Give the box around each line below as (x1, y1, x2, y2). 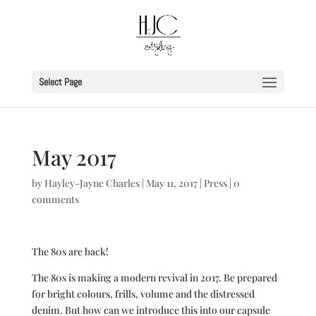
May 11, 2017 (145, 176, 197, 190)
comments (31, 193, 79, 206)
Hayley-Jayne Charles (44, 176, 140, 190)
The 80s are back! (31, 245, 109, 258)
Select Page (38, 75, 82, 88)
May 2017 (31, 143, 116, 171)
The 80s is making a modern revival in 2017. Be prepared (31, 271, 277, 284)
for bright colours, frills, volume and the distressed (31, 287, 255, 300)
